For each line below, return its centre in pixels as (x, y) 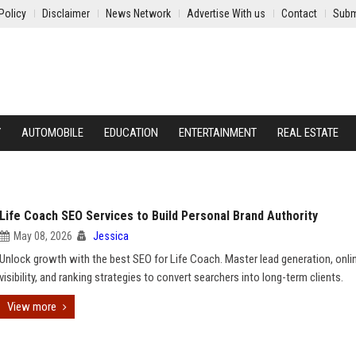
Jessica (111, 236)
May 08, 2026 (43, 236)
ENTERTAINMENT (218, 133)
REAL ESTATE (308, 133)
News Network (138, 14)
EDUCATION (131, 133)
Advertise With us (226, 14)
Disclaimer (66, 14)
